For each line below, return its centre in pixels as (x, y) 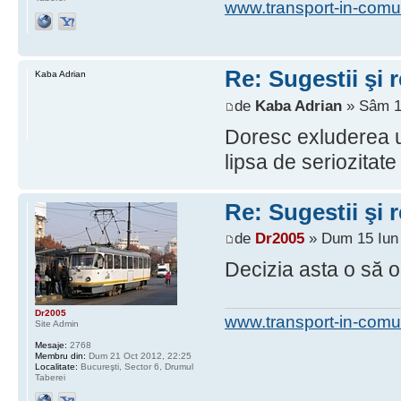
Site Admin (57, 323)
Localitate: (56, 366)
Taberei (50, 377)
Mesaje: (51, 345)
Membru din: (60, 355)
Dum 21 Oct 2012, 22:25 (139, 355)
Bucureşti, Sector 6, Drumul (136, 366)
